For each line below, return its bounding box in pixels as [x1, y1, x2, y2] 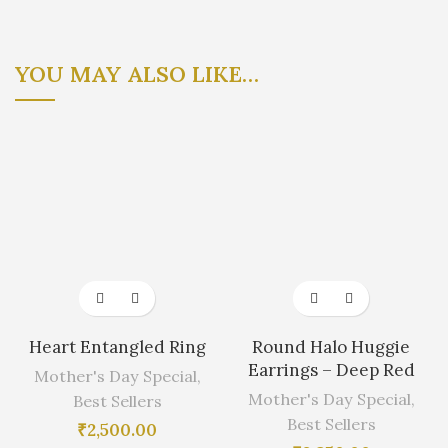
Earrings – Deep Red [247, 359, 415, 382]
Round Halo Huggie [252, 336, 410, 359]
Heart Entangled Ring [28, 336, 206, 359]
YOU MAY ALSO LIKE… [15, 60, 259, 89]
